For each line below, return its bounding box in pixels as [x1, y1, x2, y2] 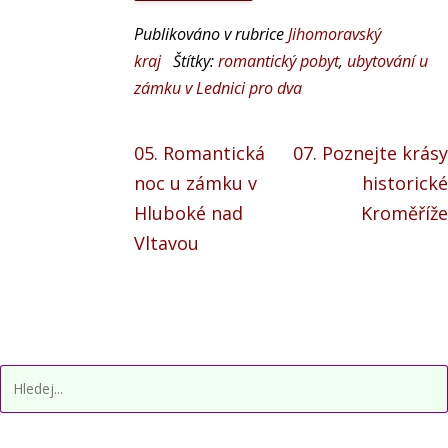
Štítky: [173, 49, 219, 72]
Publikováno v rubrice [134, 22, 289, 45]
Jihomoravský [288, 22, 382, 45]
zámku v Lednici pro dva [134, 76, 303, 99]
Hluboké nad [134, 200, 244, 225]
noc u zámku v [134, 170, 258, 195]
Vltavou [134, 230, 200, 255]
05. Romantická [134, 140, 266, 165]
